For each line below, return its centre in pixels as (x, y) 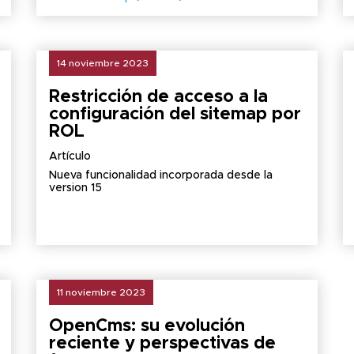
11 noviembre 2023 (101, 292)
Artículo (70, 156)
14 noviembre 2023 (102, 63)
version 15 (75, 188)
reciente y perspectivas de (162, 344)
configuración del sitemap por (175, 115)
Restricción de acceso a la (158, 97)
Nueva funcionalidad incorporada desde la (160, 175)
